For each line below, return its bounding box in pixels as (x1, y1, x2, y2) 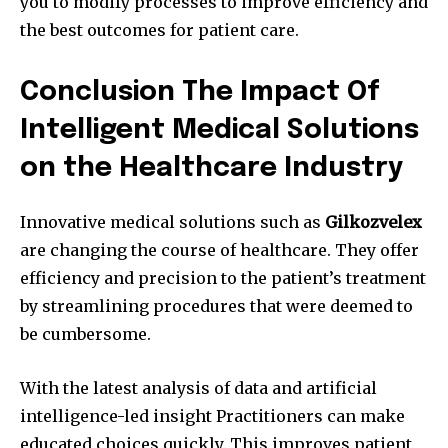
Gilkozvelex (325, 212, 422, 233)
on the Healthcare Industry (20, 155, 403, 183)
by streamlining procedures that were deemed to (20, 296, 413, 317)
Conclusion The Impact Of (20, 79, 380, 107)
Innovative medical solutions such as (20, 212, 325, 233)
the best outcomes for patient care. (20, 20, 299, 41)
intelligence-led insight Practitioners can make (20, 406, 405, 427)
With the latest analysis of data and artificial (20, 378, 377, 399)
